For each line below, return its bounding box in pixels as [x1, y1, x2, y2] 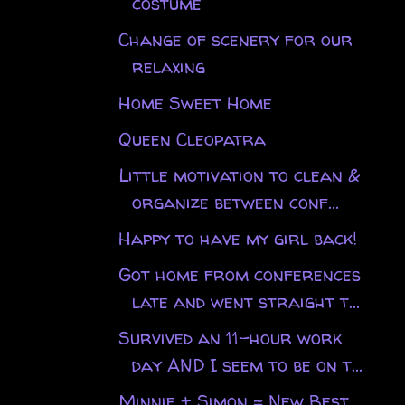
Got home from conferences [118, 261, 361, 287]
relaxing [131, 53, 205, 79]
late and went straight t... [131, 288, 360, 314]
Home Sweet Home [118, 89, 272, 115]
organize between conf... [131, 189, 339, 214]
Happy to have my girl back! [118, 225, 357, 250]
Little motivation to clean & [118, 162, 360, 187]
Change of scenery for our [118, 26, 353, 52]
